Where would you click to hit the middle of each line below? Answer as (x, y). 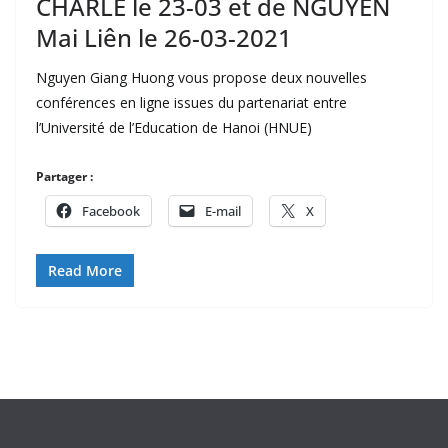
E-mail (223, 210)
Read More (85, 270)
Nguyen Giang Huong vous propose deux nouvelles (201, 77)
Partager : (64, 176)
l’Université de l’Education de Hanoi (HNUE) (174, 127)
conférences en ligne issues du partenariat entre (191, 102)
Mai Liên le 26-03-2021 (164, 37)
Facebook (111, 210)
